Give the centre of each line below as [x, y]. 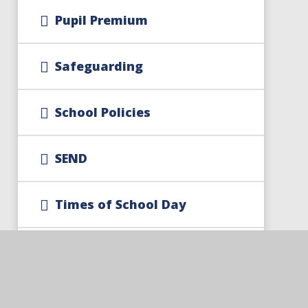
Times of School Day [120, 204]
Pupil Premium [101, 20]
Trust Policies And [113, 249]
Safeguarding [99, 66]
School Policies [102, 112]
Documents [91, 265]
